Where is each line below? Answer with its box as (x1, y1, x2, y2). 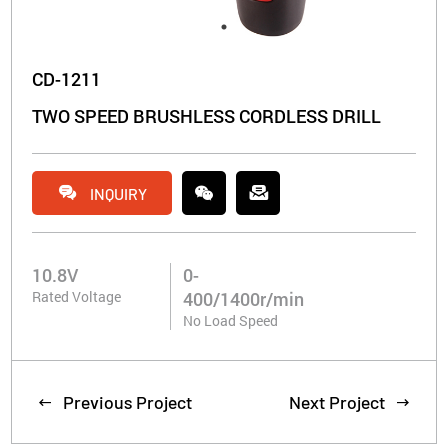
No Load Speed (183, 311, 279, 330)
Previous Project (63, 391, 193, 413)
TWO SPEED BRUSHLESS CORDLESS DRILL (32, 104, 382, 128)
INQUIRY (89, 183, 147, 203)
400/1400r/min (183, 287, 305, 311)
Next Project (288, 391, 385, 413)
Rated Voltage (32, 287, 122, 306)
